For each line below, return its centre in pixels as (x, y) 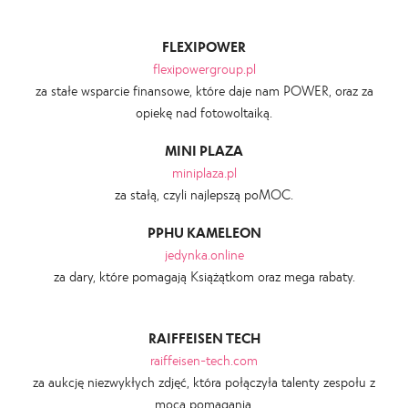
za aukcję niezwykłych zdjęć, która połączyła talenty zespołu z (204, 382)
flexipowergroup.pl (204, 68)
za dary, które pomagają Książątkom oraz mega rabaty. (204, 276)
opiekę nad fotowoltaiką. (204, 112)
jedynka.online (204, 254)
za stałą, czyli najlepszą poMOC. (204, 194)
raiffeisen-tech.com (204, 360)
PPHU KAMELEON (204, 232)
